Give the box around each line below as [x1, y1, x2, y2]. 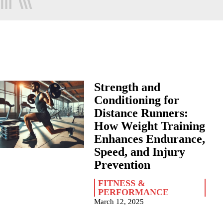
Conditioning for [94, 94, 179, 107]
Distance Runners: [94, 107, 188, 119]
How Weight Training [94, 119, 205, 132]
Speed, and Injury [94, 145, 185, 158]
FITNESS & [98, 178, 145, 188]
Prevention [94, 158, 150, 171]
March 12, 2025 [94, 198, 144, 206]
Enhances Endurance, [94, 132, 205, 145]
